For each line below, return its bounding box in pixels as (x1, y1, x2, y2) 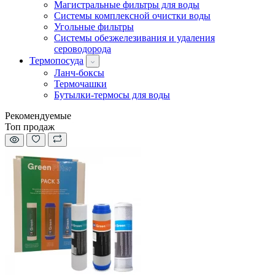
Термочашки (54, 78, 107, 89)
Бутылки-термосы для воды (54, 89, 170, 100)
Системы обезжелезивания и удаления (54, 32, 215, 43)
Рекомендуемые (5, 110, 71, 121)
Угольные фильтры (54, 21, 134, 32)
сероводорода (54, 43, 111, 54)
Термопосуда (29, 55, 83, 66)
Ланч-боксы (54, 67, 104, 78)
